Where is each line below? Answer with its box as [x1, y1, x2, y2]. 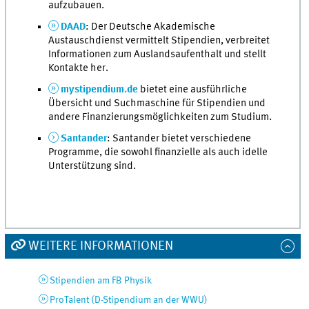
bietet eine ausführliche [138, 84, 247, 96]
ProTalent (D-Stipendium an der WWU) [49, 295, 208, 305]
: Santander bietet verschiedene [107, 132, 251, 144]
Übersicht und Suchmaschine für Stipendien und [48, 98, 266, 110]
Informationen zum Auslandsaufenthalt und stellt [48, 49, 267, 61]
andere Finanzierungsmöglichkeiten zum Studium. [48, 112, 272, 123]
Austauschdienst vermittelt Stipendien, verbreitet [48, 35, 270, 47]
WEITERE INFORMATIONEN [28, 239, 173, 252]
